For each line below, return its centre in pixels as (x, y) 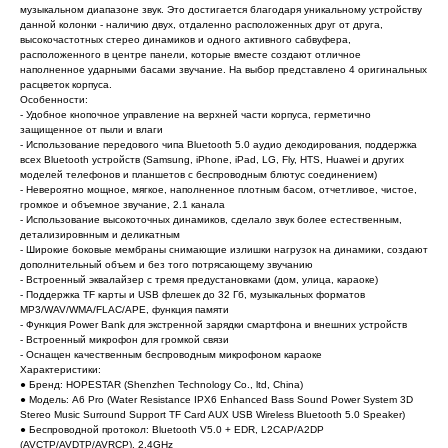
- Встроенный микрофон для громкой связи (124, 339)
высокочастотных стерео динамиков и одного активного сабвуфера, (185, 39)
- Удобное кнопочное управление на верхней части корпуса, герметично (195, 114)
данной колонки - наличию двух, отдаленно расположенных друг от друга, (201, 24)
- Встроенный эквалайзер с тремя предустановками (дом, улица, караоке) (199, 279)
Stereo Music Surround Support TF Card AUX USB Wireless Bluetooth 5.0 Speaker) (212, 414)
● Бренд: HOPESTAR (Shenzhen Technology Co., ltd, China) (161, 384)
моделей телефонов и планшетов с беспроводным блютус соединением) (198, 174)
